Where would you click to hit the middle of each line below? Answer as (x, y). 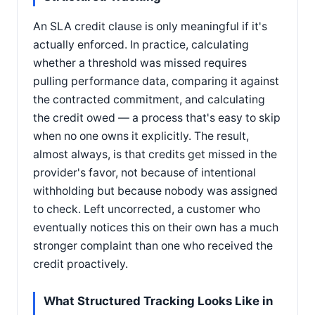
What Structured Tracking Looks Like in (158, 301)
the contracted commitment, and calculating (149, 99)
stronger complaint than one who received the (153, 245)
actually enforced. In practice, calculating (141, 44)
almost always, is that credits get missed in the (155, 154)
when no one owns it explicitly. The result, (141, 136)
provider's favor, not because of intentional (144, 172)
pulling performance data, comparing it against (156, 81)
